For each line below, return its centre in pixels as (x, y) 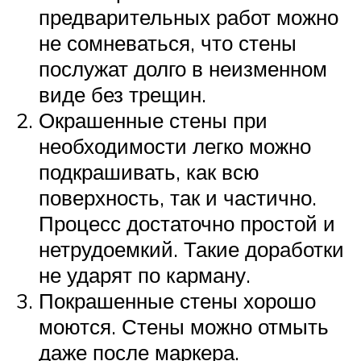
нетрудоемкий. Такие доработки (191, 249)
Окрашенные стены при (153, 120)
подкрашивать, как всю (149, 171)
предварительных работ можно (189, 17)
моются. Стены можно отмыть (184, 326)
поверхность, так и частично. (178, 197)
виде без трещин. (122, 94)
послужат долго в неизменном (183, 68)
